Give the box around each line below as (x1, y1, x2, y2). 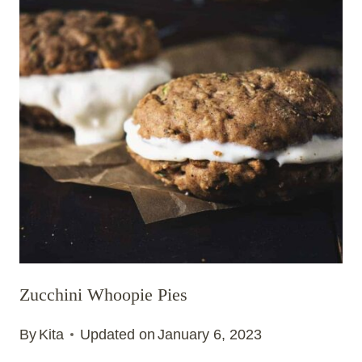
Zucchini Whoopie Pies (19, 284, 187, 305)
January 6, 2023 (158, 326, 263, 343)
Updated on (80, 326, 156, 343)
